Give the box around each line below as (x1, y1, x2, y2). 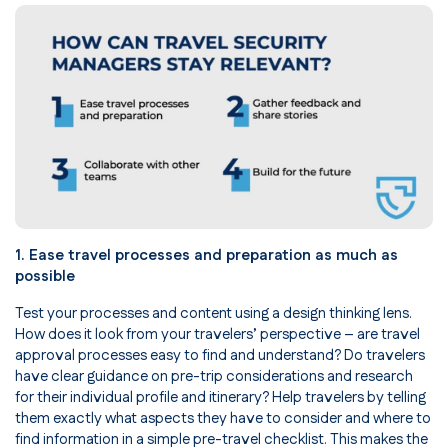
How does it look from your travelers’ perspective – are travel (15, 324, 420, 346)
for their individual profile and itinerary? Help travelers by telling (15, 387, 426, 409)
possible (15, 266, 75, 288)
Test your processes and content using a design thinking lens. (15, 303, 412, 325)
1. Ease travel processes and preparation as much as (15, 245, 398, 267)
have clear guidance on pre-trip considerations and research (15, 366, 413, 388)
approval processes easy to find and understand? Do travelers (15, 345, 425, 367)
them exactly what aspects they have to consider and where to (15, 408, 431, 430)
